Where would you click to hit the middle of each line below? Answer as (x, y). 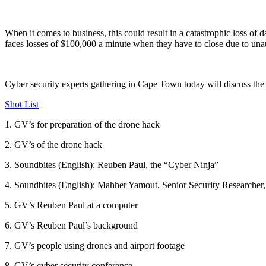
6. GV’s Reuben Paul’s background (71, 225)
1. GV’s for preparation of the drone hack (82, 124)
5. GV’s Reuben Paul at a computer (71, 205)
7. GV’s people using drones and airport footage (95, 245)
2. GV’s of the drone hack (53, 144)
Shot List (22, 104)
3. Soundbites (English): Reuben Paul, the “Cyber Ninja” (112, 164)
